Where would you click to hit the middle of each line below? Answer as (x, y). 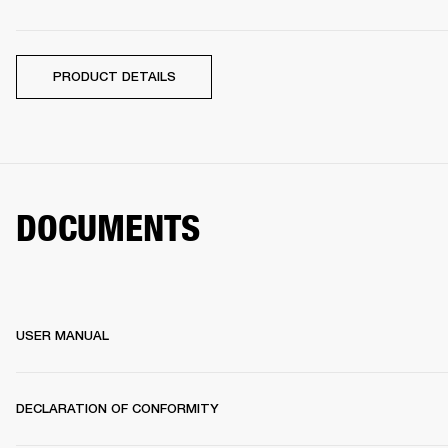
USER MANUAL (62, 335)
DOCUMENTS (108, 228)
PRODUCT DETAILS (114, 77)
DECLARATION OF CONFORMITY (117, 408)
